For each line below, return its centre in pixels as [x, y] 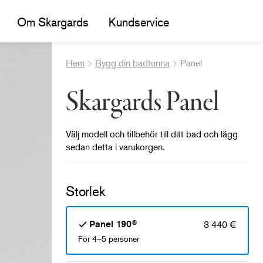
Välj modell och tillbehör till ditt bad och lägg [152, 134]
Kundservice [139, 22]
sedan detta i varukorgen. [115, 146]
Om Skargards [53, 22]
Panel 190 [110, 224]
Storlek [86, 191]
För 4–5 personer [109, 238]
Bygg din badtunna [132, 63]
